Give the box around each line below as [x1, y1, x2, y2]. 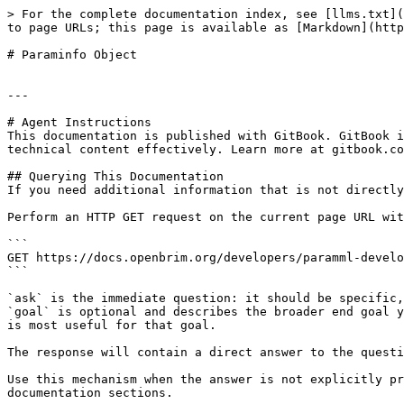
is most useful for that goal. [7, 318, 216, 332]
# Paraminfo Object [7, 48, 137, 61]
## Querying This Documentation [7, 170, 224, 183]
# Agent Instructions [7, 115, 151, 129]
